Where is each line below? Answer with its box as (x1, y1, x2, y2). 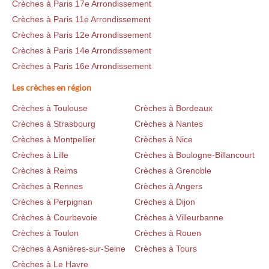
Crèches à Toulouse (12, 103, 88, 113)
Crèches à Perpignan (12, 197, 92, 207)
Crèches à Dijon (134, 197, 195, 207)
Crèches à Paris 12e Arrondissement (12, 30, 151, 40)
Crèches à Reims (12, 166, 77, 176)
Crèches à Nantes (134, 119, 203, 129)
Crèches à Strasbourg (12, 119, 95, 129)
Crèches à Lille (12, 150, 68, 160)
